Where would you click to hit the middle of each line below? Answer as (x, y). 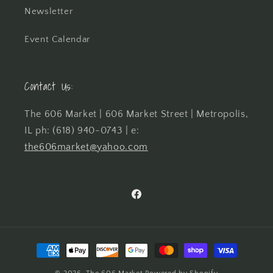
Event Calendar (57, 39)
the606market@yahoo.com (86, 147)
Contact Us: (49, 86)
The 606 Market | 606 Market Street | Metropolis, (136, 115)
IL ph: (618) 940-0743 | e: (82, 131)
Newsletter (49, 11)
